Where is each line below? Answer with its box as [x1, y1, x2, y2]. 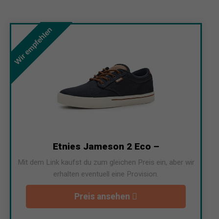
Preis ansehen [74, 191, 132, 201]
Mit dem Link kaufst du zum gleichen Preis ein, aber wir [17, 157, 195, 167]
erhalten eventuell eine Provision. [53, 169, 158, 178]
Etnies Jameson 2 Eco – [52, 140, 159, 152]
